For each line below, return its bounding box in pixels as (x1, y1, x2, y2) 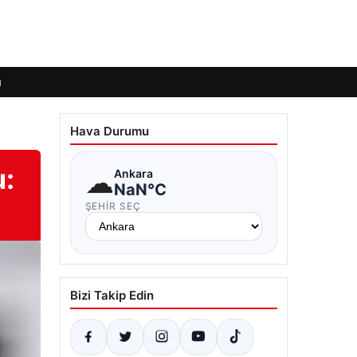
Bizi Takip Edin (69, 288, 154, 303)
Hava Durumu (69, 124, 149, 139)
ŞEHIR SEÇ (84, 200, 142, 212)
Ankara (113, 166, 153, 180)
